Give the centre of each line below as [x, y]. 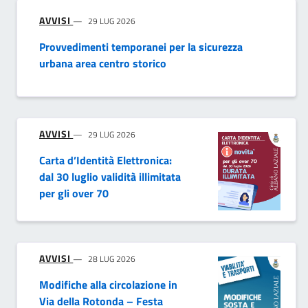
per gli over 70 [74, 194]
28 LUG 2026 [112, 259]
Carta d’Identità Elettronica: [106, 161]
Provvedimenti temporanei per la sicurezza [141, 47]
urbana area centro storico [103, 64]
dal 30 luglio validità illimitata [110, 177]
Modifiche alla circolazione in [108, 285]
